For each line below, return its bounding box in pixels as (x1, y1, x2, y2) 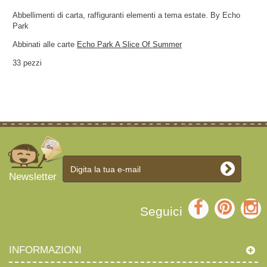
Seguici (140, 204, 182, 218)
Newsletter (9, 171, 57, 182)
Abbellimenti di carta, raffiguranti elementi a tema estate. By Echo (13, 11, 240, 20)
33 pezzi (13, 58, 42, 67)
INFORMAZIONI (9, 244, 82, 256)
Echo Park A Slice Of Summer (77, 40, 182, 49)
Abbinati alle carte (13, 40, 77, 49)
